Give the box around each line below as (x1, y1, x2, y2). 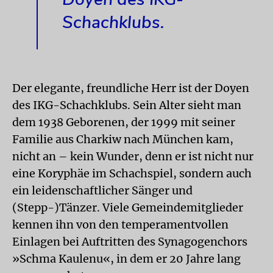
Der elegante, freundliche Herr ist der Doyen (12, 80, 249, 95)
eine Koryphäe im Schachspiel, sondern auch (12, 166, 252, 180)
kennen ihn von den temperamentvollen (12, 217, 229, 232)
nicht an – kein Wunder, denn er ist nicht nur (12, 149, 253, 163)
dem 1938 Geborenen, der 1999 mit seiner (12, 115, 235, 129)
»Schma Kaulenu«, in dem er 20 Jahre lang (12, 251, 241, 266)
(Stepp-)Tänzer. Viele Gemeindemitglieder (12, 200, 243, 214)
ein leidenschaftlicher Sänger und (12, 183, 193, 197)
